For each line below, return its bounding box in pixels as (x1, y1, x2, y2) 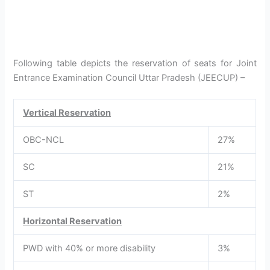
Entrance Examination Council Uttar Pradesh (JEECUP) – (13, 72, 245, 83)
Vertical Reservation (23, 107, 111, 119)
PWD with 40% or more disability (23, 243, 156, 254)
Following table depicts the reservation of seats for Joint (13, 57, 257, 69)
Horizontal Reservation (23, 216, 122, 227)
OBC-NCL (23, 134, 64, 146)
